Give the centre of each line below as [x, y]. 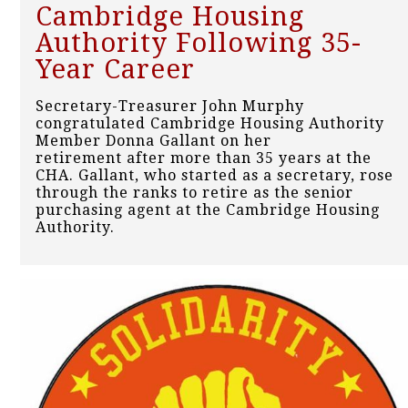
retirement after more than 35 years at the [204, 158]
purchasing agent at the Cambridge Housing [208, 210]
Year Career [115, 70]
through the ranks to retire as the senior [194, 193]
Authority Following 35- [199, 43]
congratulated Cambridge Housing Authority [210, 124]
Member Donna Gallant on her [153, 141]
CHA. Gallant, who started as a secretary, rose [214, 176]
